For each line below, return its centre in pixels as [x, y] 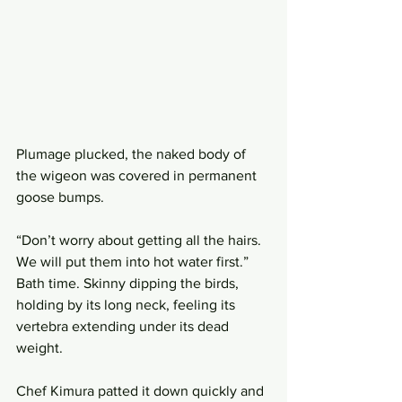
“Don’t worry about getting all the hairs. [140, 240]
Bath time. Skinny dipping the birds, [129, 283]
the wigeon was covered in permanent [138, 175]
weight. [41, 348]
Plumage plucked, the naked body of [133, 154]
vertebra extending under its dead [124, 326]
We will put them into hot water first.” [134, 262]
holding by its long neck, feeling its [127, 305]
